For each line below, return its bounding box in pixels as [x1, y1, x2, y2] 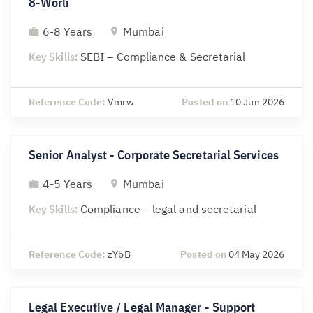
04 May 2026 [228, 248, 284, 261]
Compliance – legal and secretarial [80, 202, 256, 217]
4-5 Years [40, 177, 92, 191]
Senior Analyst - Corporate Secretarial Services [29, 147, 279, 163]
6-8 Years [40, 24, 92, 39]
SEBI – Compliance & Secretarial [80, 50, 246, 64]
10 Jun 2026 [230, 96, 284, 109]
